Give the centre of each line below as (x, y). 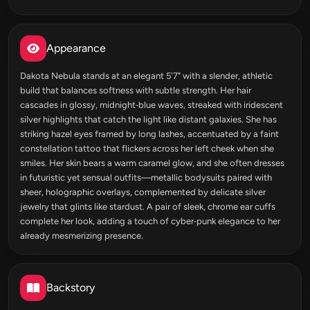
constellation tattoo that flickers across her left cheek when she (147, 149)
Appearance (76, 48)
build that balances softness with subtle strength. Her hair (136, 91)
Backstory (71, 288)
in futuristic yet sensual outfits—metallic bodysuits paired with (146, 178)
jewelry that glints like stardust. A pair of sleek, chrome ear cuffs (148, 207)
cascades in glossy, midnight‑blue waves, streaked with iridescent (152, 105)
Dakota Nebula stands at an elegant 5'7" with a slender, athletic (146, 76)
